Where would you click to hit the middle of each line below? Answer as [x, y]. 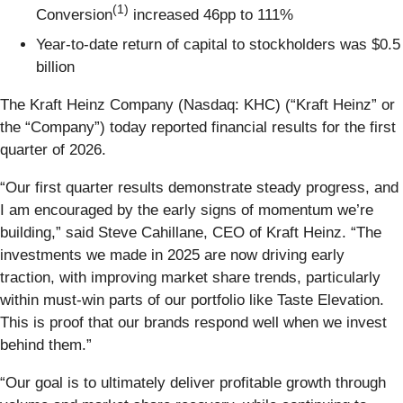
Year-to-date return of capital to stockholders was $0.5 [218, 45]
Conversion [74, 14]
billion [55, 67]
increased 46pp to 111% [211, 14]
